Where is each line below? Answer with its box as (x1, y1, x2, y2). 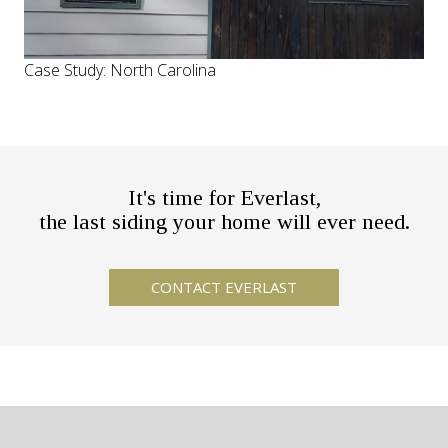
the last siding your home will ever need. (38, 208, 410, 234)
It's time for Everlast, (127, 184, 321, 210)
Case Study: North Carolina (24, 58, 216, 81)
